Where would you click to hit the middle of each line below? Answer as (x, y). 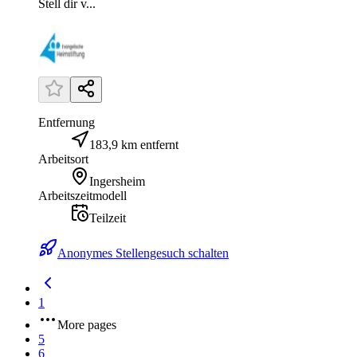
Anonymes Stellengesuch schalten (143, 253)
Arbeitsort (63, 159)
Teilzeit (108, 218)
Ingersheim (117, 182)
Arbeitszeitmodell (82, 196)
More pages (87, 325)
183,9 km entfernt (134, 145)
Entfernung (67, 123)
